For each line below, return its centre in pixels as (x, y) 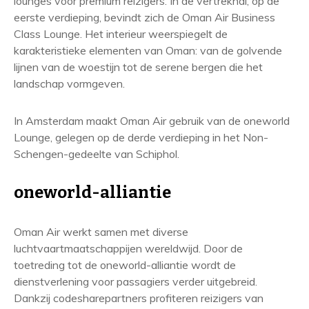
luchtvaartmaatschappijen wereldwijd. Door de (128, 248)
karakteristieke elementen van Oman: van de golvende (148, 50)
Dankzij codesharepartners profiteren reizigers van (139, 298)
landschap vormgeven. (69, 83)
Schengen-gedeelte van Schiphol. (97, 154)
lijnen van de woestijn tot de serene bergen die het (138, 67)
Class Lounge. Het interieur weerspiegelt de (121, 34)
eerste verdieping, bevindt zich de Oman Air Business (144, 17)
